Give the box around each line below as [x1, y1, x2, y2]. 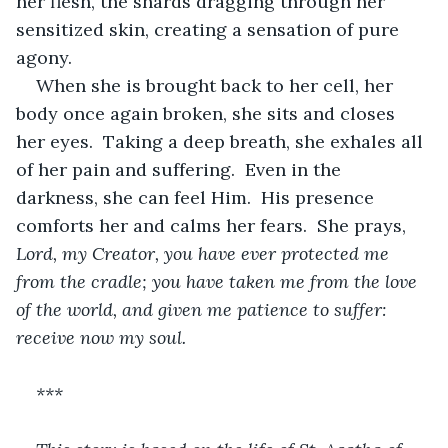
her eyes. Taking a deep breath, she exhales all [16, 129, 428, 153]
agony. [16, 45, 72, 69]
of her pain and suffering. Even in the [16, 157, 346, 181]
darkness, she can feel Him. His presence [16, 185, 379, 209]
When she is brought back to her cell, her [36, 73, 398, 97]
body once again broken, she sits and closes [16, 101, 400, 125]
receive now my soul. [16, 325, 186, 349]
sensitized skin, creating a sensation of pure [16, 17, 404, 41]
